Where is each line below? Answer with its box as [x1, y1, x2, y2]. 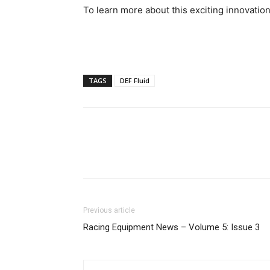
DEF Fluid [120, 76, 149, 86]
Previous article [83, 206, 135, 215]
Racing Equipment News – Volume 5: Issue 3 [83, 222, 260, 233]
